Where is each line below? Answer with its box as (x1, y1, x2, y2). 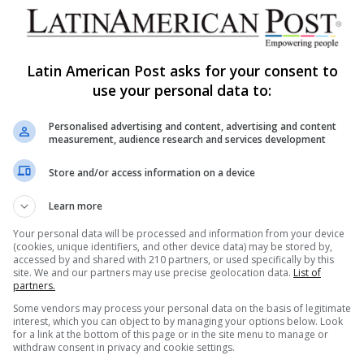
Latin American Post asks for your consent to (26, 61, 338, 80)
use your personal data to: (93, 80, 271, 100)
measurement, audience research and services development (49, 132, 326, 146)
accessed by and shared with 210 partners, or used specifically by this (13, 253, 334, 266)
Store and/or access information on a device (49, 165, 255, 180)
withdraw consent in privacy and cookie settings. (13, 340, 235, 354)
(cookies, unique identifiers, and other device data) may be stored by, (13, 240, 332, 253)
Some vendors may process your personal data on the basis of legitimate (13, 301, 351, 315)
